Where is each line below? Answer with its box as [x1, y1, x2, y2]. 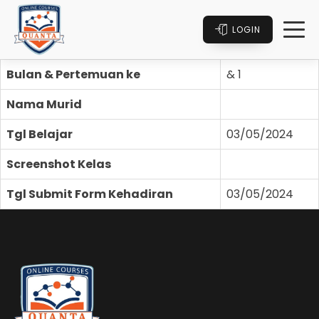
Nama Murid [6, 95, 82, 113]
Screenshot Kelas [6, 155, 111, 172]
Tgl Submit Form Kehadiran [6, 185, 173, 202]
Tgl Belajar [6, 125, 73, 142]
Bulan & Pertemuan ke [6, 66, 140, 83]
